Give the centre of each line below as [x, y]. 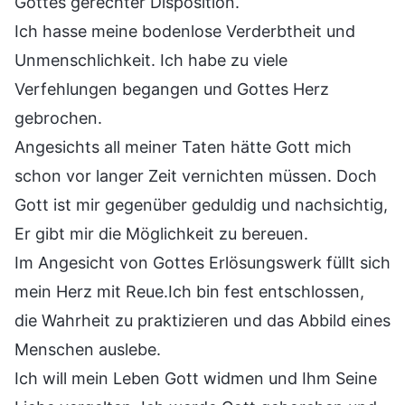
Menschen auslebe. [88, 349]
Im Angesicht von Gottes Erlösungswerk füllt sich [202, 262]
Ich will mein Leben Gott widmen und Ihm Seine [196, 378]
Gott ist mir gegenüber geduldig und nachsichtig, [201, 204]
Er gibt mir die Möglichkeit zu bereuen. [161, 233]
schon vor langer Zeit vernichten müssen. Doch [196, 175]
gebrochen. [58, 118]
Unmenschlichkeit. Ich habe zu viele [151, 60]
